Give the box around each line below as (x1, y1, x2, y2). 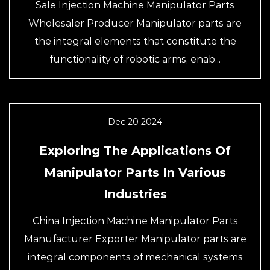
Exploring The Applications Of (39, 143, 231, 158)
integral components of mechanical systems (27, 251, 243, 263)
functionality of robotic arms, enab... (49, 54, 221, 65)
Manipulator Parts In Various (44, 165, 226, 180)
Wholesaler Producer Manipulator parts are (28, 17, 242, 29)
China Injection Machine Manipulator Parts (32, 215, 238, 227)
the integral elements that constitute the (34, 36, 236, 47)
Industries (103, 187, 167, 201)
